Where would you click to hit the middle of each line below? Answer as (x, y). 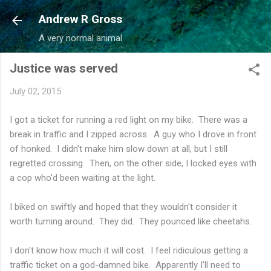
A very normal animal (80, 38)
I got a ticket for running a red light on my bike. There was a (129, 119)
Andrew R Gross (80, 19)
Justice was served (64, 68)
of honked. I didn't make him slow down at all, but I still (119, 149)
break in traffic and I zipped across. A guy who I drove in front (133, 134)
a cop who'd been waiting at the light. (83, 178)
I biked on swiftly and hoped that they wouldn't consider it (123, 207)
